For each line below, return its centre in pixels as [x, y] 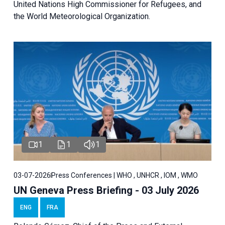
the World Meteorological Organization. [82, 17]
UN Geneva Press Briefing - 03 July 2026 [106, 190]
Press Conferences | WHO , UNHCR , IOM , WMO [124, 175]
